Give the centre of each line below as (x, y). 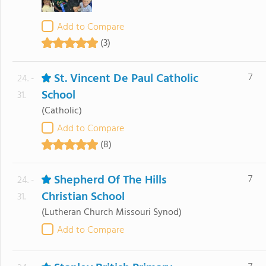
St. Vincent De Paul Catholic (126, 79)
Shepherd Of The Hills (110, 180)
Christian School (83, 197)
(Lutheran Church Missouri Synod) (111, 213)
